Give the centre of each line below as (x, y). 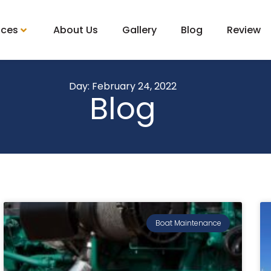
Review (243, 30)
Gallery (139, 30)
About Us (75, 30)
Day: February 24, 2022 (123, 86)
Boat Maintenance (188, 223)
